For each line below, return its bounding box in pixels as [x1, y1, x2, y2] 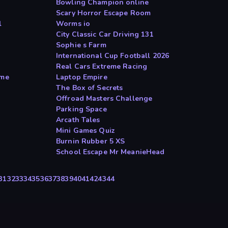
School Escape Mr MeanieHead [56, 147, 165, 157]
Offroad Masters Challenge [56, 94, 153, 104]
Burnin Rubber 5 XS [56, 136, 125, 147]
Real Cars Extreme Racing [56, 62, 148, 72]
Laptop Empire [56, 72, 107, 82]
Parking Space [56, 104, 107, 115]
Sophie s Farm [56, 40, 106, 50]
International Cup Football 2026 [56, 51, 169, 61]
